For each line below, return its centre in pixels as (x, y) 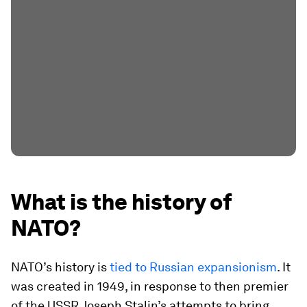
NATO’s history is (60, 267)
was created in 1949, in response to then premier (150, 286)
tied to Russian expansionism (193, 267)
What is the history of (121, 202)
